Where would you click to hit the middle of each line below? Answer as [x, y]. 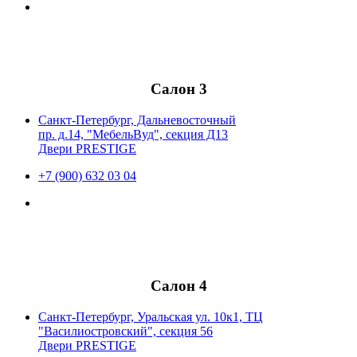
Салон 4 [178, 285]
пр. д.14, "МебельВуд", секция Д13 [133, 135]
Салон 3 [178, 89]
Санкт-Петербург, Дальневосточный [137, 120]
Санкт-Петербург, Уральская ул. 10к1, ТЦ [151, 316]
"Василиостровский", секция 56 [126, 331]
